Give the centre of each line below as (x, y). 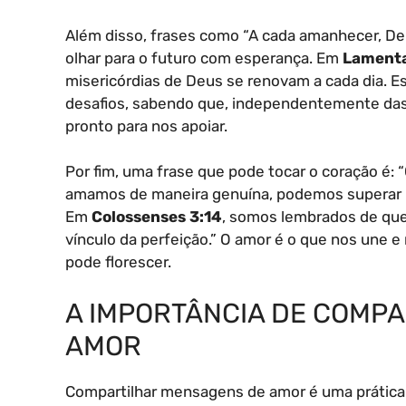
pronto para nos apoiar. (146, 126)
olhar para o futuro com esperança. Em (204, 58)
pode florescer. (118, 262)
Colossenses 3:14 (157, 217)
